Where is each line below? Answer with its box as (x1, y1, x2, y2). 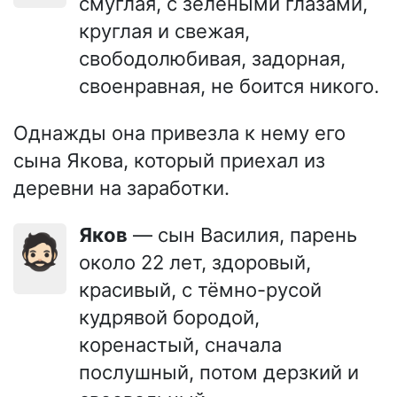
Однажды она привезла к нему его (13, 121, 346, 144)
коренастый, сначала (79, 332, 282, 356)
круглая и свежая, (79, 19, 250, 43)
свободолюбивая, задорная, (79, 46, 346, 70)
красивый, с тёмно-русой (79, 277, 322, 301)
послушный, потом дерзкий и (79, 360, 359, 384)
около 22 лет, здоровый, (79, 250, 311, 274)
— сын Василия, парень (128, 222, 357, 246)
